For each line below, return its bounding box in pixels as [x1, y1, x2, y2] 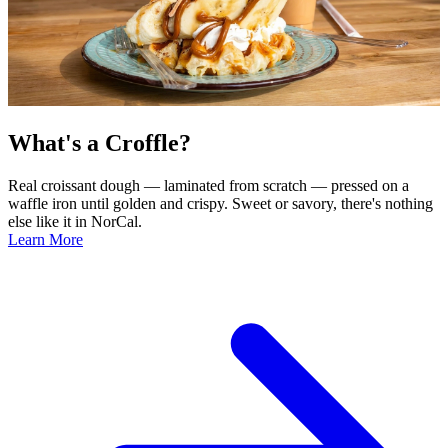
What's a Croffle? [8, 130, 191, 157]
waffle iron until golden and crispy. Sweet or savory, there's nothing [8, 194, 433, 212]
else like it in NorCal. [8, 212, 142, 230]
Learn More [8, 230, 83, 248]
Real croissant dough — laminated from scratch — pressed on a [8, 176, 409, 194]
